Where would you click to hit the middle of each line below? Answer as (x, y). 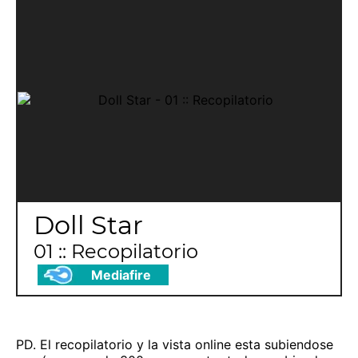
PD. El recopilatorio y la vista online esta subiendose (175, 344)
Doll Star (88, 225)
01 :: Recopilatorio (116, 251)
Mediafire (121, 275)
